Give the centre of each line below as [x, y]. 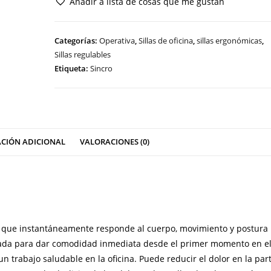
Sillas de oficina [166, 40]
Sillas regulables [83, 54]
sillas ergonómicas [230, 40]
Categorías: [77, 40]
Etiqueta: [73, 68]
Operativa [117, 40]
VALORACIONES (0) [115, 142]
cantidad [72, 11]
